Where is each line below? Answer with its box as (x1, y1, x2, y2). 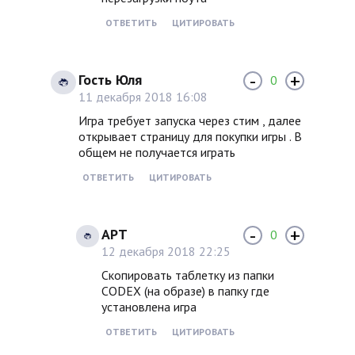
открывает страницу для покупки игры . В (78, 128, 303, 145)
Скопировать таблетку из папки (101, 267, 274, 284)
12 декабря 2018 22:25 (101, 243, 231, 260)
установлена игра (101, 299, 197, 315)
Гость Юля (78, 71, 143, 90)
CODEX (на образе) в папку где (101, 283, 269, 300)
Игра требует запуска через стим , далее (78, 113, 302, 129)
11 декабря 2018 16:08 (78, 89, 208, 105)
